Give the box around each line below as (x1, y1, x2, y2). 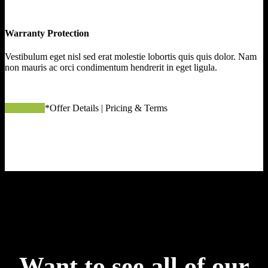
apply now (5, 102, 45, 113)
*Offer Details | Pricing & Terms (45, 102, 167, 113)
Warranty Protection (5, 28, 89, 38)
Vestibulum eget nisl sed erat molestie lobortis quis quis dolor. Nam (5, 51, 257, 62)
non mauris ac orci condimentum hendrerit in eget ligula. (5, 62, 217, 72)
